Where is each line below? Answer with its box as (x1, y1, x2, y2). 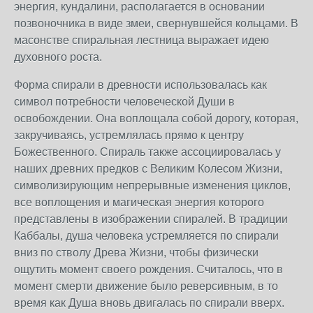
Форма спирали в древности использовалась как (14, 79, 267, 91)
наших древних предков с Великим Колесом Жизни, (14, 163, 282, 175)
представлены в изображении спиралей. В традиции (14, 213, 288, 225)
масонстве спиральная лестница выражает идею (14, 34, 269, 46)
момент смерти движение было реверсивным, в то (14, 280, 278, 292)
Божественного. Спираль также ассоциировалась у (14, 146, 281, 158)
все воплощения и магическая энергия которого (14, 196, 264, 208)
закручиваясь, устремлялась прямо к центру (14, 129, 244, 141)
